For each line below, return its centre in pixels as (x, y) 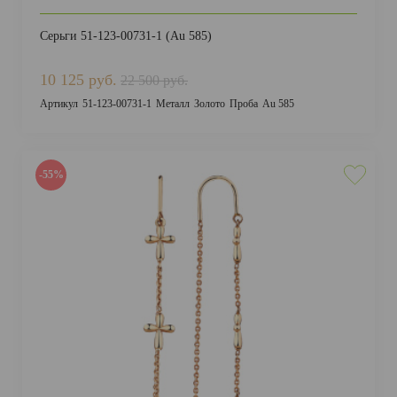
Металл (173, 104)
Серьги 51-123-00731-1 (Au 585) (126, 36)
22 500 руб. (154, 80)
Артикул (59, 104)
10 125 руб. (78, 80)
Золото (210, 104)
